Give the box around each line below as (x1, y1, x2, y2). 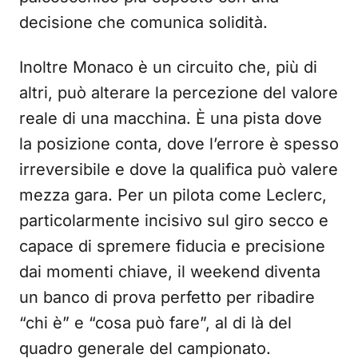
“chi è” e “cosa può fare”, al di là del (19, 313, 292, 333)
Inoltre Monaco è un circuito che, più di (19, 58, 317, 78)
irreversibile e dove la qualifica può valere (19, 160, 338, 180)
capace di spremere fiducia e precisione (19, 237, 325, 257)
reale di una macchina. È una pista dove (19, 109, 322, 129)
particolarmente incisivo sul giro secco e (19, 211, 328, 231)
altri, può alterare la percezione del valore (19, 83, 338, 103)
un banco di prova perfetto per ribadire (19, 288, 315, 308)
